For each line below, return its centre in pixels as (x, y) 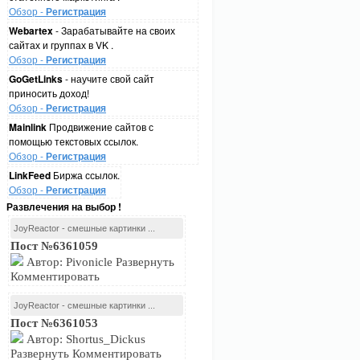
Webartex (31, 31)
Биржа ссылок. (85, 175)
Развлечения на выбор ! (64, 207)
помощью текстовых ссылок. (74, 141)
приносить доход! (49, 93)
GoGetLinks (36, 79)
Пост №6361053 (54, 323)
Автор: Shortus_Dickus (84, 339)
